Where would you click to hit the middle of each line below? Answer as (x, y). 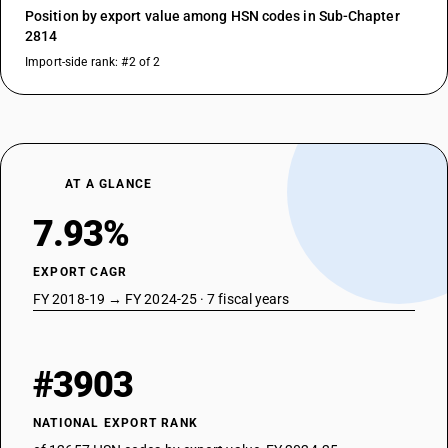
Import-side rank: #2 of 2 (93, 62)
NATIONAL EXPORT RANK (115, 423)
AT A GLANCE (109, 184)
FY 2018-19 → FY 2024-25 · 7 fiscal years (161, 299)
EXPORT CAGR (80, 272)
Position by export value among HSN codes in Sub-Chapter (212, 16)
